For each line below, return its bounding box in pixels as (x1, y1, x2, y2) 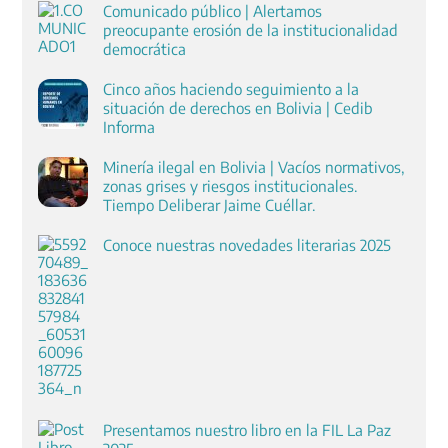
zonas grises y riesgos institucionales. (102, 176, 358, 196)
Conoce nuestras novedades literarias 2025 (102, 235, 391, 255)
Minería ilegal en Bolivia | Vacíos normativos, (102, 157, 405, 177)
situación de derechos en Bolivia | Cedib (102, 97, 373, 117)
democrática (102, 38, 186, 58)
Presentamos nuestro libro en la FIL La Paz (102, 420, 391, 440)
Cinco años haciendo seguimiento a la (102, 78, 359, 98)
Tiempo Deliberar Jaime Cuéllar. (102, 195, 316, 215)
